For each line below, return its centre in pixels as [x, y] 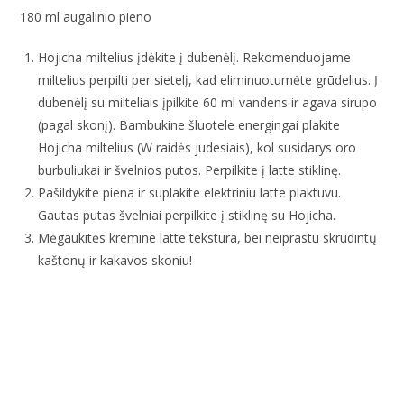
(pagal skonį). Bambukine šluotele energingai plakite [189, 124]
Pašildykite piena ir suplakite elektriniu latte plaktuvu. [190, 192]
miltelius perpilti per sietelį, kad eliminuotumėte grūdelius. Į [208, 79]
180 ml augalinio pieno [86, 16]
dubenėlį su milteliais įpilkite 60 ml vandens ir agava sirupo [208, 102]
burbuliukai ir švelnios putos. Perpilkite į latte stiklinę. [190, 170]
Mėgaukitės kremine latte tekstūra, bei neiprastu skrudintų [208, 237]
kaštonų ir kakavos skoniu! [115, 260]
